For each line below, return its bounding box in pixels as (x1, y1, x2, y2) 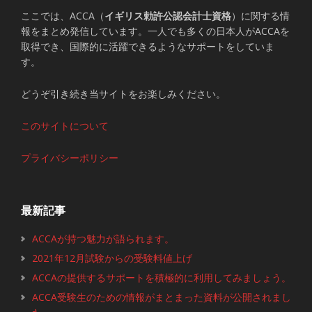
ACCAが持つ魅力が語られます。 (32, 231, 174, 245)
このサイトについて (21, 118, 109, 132)
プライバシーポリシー (21, 150, 118, 164)
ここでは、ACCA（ (21, 8, 104, 22)
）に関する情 (231, 8, 290, 22)
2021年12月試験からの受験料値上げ (32, 251, 192, 265)
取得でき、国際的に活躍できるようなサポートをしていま (21, 39, 274, 53)
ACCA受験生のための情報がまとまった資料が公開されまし (32, 290, 291, 304)
